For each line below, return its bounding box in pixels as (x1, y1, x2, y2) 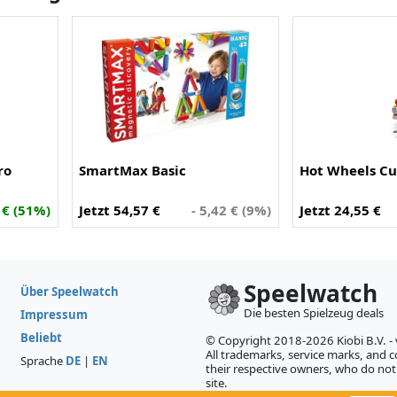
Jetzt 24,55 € (300, 200, 382, 219)
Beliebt (20, 329, 62, 346)
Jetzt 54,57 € (79, 200, 161, 219)
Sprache (20, 352, 66, 369)
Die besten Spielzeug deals (244, 304, 384, 321)
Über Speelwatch (20, 283, 119, 300)
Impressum (20, 306, 88, 323)
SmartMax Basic (79, 160, 187, 179)
